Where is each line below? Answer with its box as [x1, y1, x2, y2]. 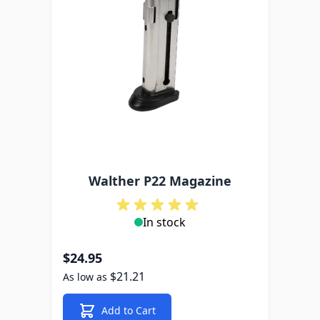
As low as [63, 270, 107, 284]
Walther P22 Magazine [89, 172, 231, 189]
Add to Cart [101, 304, 156, 317]
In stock [143, 214, 186, 230]
